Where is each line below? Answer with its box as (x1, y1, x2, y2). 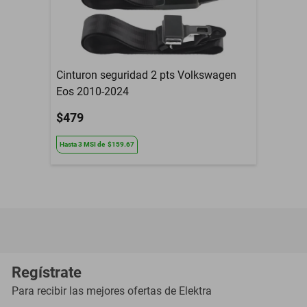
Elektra (179, 284, 212, 297)
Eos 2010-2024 (56, 84, 129, 98)
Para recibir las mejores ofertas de (12, 284, 176, 297)
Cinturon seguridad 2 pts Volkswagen (56, 68, 236, 82)
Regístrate (12, 264, 82, 281)
